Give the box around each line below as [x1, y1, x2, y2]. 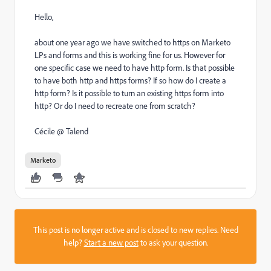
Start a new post [83, 237, 139, 248]
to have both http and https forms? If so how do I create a [34, 75, 226, 86]
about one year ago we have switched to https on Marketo [34, 37, 230, 48]
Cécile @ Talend [34, 126, 88, 137]
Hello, [34, 11, 53, 22]
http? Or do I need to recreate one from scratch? [34, 100, 195, 111]
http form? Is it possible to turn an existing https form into [34, 88, 224, 99]
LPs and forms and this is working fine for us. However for [34, 50, 225, 60]
